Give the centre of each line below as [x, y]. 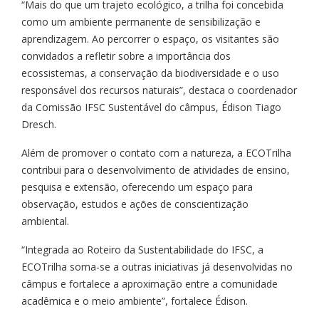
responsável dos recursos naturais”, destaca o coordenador [159, 90]
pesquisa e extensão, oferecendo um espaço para [137, 187]
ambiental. [45, 221]
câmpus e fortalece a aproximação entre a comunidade [150, 283]
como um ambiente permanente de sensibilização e [141, 21]
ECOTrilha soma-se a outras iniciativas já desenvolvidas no [157, 266]
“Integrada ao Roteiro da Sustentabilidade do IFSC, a [142, 249]
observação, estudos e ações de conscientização [135, 204]
